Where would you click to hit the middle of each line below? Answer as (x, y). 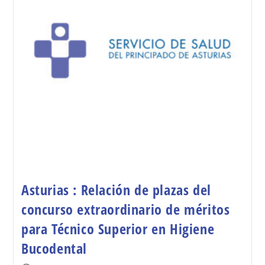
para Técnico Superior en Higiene (118, 228)
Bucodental (54, 248)
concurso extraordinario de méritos (125, 209)
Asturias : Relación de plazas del (116, 189)
